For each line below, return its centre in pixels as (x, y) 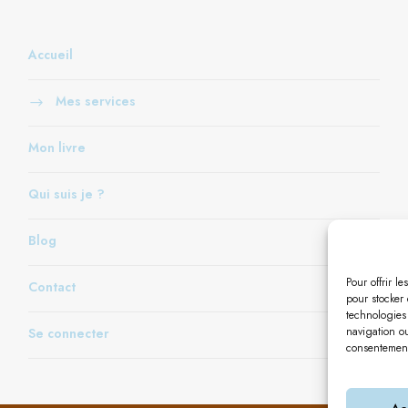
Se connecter (68, 333)
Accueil (50, 54)
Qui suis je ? (66, 194)
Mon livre (56, 147)
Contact (51, 286)
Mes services (95, 101)
